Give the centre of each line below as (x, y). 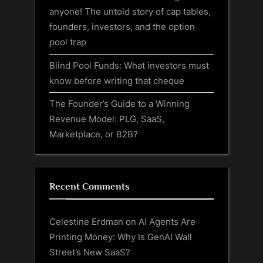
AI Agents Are (167, 222)
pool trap (68, 42)
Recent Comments (90, 186)
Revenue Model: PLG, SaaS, (107, 119)
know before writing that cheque (117, 80)
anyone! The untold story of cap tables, (130, 12)
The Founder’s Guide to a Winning (119, 103)
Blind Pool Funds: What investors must (129, 65)
